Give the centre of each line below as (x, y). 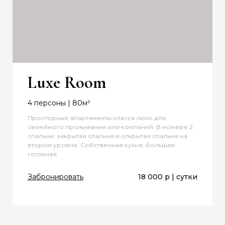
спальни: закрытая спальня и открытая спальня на (107, 136)
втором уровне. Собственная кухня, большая (101, 145)
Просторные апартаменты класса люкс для (97, 118)
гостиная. (44, 154)
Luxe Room (67, 83)
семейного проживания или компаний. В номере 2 (110, 127)
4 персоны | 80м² (59, 103)
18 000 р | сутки (168, 177)
